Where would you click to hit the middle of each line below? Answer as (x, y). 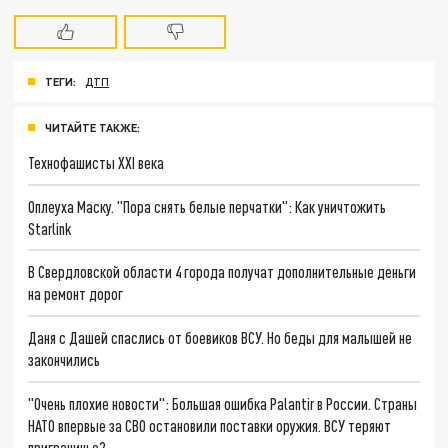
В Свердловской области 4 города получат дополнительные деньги (222, 272)
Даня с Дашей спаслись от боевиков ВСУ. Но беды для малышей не (220, 337)
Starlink (50, 228)
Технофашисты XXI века (96, 162)
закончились (64, 359)
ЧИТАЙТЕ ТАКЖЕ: (92, 127)
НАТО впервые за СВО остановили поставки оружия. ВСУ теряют (210, 425)
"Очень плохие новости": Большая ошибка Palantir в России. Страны (223, 403)
